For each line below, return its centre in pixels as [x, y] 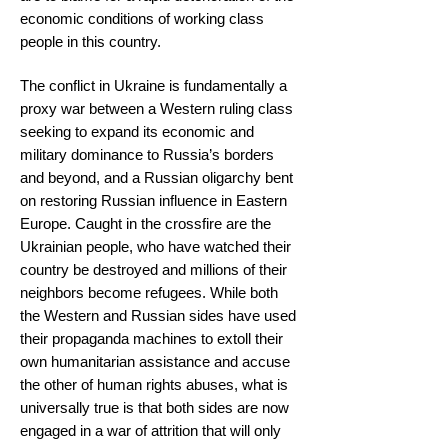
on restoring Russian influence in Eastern [153, 200]
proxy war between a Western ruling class [156, 108]
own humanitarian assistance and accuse [155, 361]
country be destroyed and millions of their [153, 269]
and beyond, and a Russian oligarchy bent [156, 177]
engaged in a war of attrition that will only [150, 430]
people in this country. [92, 41]
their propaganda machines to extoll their [151, 338]
